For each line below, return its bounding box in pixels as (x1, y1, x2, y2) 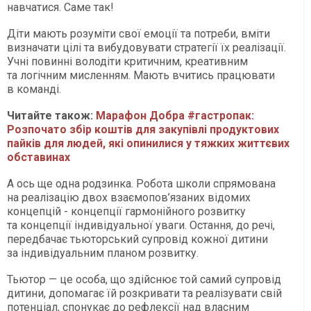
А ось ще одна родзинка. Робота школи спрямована (7, 176, 276, 190)
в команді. (7, 82, 61, 96)
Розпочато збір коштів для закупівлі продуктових (7, 122, 279, 136)
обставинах (7, 150, 70, 164)
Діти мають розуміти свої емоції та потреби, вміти (7, 26, 270, 40)
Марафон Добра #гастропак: (96, 108, 254, 122)
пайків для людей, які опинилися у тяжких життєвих (7, 136, 289, 150)
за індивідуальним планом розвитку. (7, 246, 199, 260)
